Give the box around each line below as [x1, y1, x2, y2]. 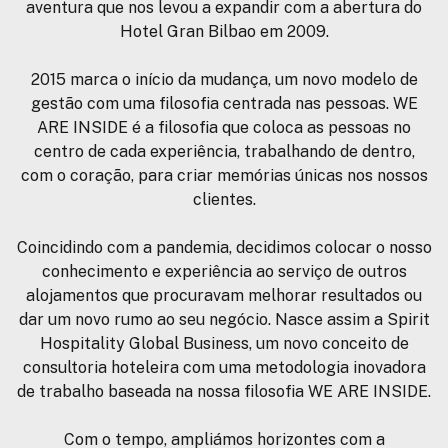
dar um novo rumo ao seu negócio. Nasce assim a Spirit [18, 310, 430, 330]
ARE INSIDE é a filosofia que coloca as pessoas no [37, 118, 411, 138]
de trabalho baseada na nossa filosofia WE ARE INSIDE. [17, 382, 431, 402]
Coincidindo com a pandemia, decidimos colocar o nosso [16, 238, 432, 258]
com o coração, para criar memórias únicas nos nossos [20, 166, 428, 186]
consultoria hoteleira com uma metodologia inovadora [22, 358, 426, 378]
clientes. [192, 190, 256, 210]
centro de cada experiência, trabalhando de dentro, [33, 142, 415, 162]
